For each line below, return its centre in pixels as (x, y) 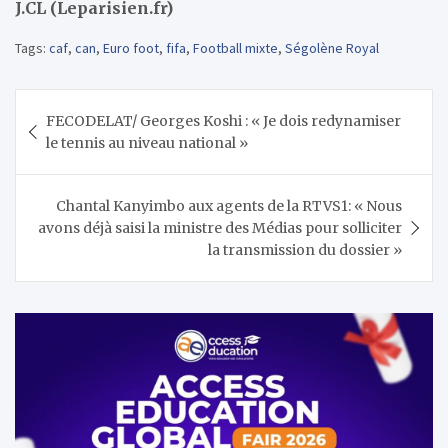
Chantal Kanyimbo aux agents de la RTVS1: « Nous (229, 205)
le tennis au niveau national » (147, 142)
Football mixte (235, 47)
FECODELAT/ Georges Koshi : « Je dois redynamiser (223, 120)
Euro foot (131, 47)
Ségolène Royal (332, 47)
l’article (61, 167)
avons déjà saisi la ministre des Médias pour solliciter (220, 227)
